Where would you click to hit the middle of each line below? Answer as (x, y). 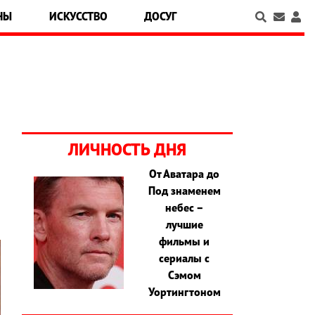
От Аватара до (185, 174)
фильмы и (185, 242)
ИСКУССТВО (78, 16)
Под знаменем (184, 191)
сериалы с (185, 258)
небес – (184, 208)
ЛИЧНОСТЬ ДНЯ (127, 150)
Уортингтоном (184, 292)
